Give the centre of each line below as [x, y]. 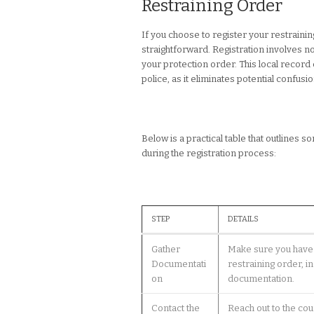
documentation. [261, 279]
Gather [165, 250]
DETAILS [243, 219]
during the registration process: [209, 153]
